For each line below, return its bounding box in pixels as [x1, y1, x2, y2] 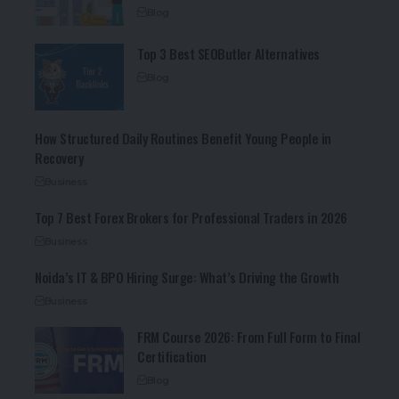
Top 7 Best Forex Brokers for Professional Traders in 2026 [35, 208, 347, 228]
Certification [137, 346, 207, 367]
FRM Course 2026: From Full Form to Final [137, 327, 361, 347]
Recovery [35, 148, 84, 168]
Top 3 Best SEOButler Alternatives [137, 44, 320, 64]
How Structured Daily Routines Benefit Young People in [35, 128, 331, 149]
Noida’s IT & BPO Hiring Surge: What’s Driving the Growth [35, 267, 339, 288]
